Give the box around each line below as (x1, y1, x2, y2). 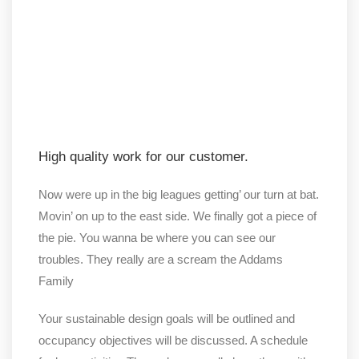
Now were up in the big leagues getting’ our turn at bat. (38, 188, 319, 201)
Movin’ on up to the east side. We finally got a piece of (38, 209, 317, 223)
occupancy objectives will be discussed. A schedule (38, 333, 308, 347)
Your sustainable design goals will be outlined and (38, 312, 295, 325)
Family (38, 274, 74, 288)
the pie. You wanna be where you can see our (38, 231, 276, 244)
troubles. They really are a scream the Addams (38, 252, 283, 266)
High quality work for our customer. (38, 149, 248, 164)
